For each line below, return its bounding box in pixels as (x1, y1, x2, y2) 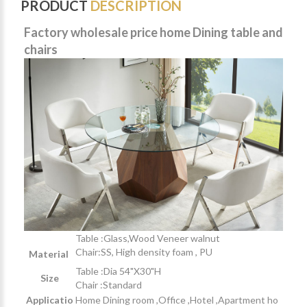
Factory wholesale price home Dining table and (24, 24, 283, 40)
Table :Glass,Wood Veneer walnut (75, 232, 220, 244)
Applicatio (25, 293, 73, 306)
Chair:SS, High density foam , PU (75, 245, 217, 258)
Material (28, 247, 71, 260)
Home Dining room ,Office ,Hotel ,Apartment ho (75, 293, 278, 306)
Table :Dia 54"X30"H (75, 265, 161, 277)
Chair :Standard (75, 278, 146, 291)
